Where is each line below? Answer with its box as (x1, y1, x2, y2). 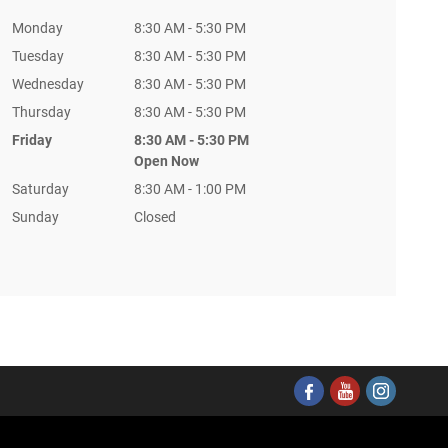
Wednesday (11, 76, 84, 92)
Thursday (11, 104, 71, 120)
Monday (11, 20, 63, 36)
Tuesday (11, 48, 64, 64)
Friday (11, 132, 52, 148)
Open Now (133, 153, 199, 169)
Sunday (11, 209, 59, 225)
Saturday (11, 181, 69, 197)
